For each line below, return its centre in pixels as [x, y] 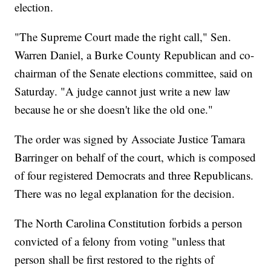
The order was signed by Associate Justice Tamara [130, 139]
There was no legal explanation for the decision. [125, 194]
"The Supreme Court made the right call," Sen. [123, 37]
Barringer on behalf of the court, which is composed [135, 157]
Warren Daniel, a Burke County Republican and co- [135, 55]
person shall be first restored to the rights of [115, 260]
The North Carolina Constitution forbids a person [129, 223]
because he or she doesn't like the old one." [114, 109]
